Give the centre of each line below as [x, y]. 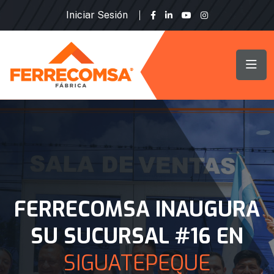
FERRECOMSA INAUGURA [137, 209]
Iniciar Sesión [97, 15]
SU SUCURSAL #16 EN [137, 236]
